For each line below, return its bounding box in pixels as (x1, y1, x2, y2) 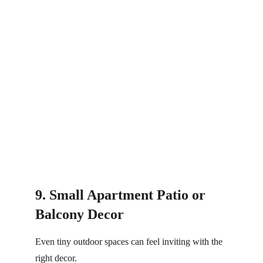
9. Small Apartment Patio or (35, 187, 209, 203)
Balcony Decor (35, 207, 124, 222)
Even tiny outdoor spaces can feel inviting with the (35, 237, 225, 247)
